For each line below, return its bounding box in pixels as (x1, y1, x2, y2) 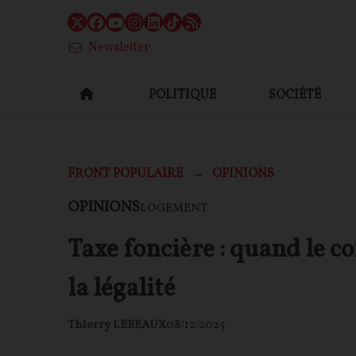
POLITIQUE (149, 86, 217, 104)
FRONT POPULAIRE (68, 165, 183, 183)
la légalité (68, 272, 176, 307)
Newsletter (88, 39, 150, 56)
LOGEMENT (140, 200, 207, 217)
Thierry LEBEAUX (68, 317, 166, 335)
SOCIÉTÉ (269, 86, 322, 104)
